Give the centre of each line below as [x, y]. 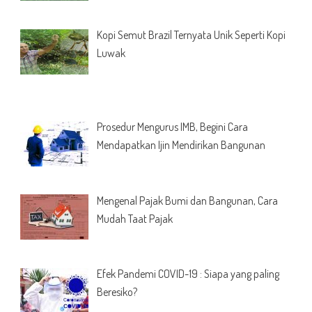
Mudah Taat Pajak [134, 218]
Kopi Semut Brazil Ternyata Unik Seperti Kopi [191, 34]
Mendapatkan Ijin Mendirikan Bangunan [181, 145]
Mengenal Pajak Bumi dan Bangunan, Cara [187, 200]
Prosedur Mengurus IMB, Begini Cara [172, 126]
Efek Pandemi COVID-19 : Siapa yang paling [188, 274]
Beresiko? [117, 292]
